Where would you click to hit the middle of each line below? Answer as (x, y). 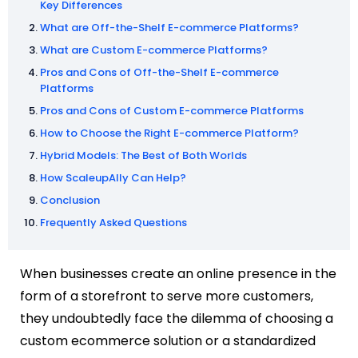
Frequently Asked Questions (113, 222)
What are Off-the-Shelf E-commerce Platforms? (169, 27)
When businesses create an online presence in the (178, 273)
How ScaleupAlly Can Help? (113, 177)
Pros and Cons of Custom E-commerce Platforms (172, 110)
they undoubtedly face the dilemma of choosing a (177, 318)
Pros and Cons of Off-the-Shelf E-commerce (159, 72)
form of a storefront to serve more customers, (167, 296)
